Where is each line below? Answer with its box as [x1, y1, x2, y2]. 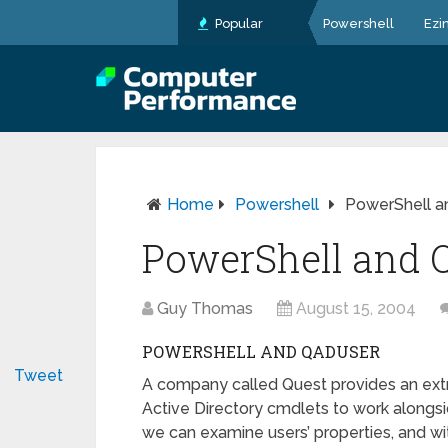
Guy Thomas [157, 299, 253, 318]
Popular [212, 16, 263, 31]
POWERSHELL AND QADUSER [142, 341, 380, 362]
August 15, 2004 [296, 299, 416, 318]
